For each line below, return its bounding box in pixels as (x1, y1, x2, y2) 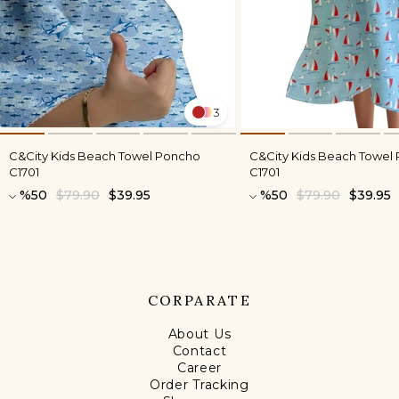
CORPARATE (147, 291, 252, 310)
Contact (172, 343, 227, 360)
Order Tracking (150, 377, 249, 394)
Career (176, 360, 223, 377)
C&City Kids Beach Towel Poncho (9, 149, 200, 164)
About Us (167, 326, 232, 343)
